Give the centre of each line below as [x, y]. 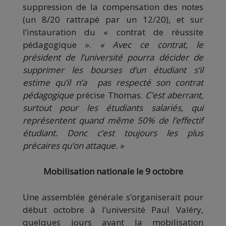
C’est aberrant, [174, 95]
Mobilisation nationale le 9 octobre [113, 171]
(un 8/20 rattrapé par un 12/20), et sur [113, 19]
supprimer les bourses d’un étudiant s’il [113, 70]
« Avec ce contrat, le [152, 44]
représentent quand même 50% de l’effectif [113, 120]
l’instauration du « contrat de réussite [113, 32]
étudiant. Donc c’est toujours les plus [113, 133]
